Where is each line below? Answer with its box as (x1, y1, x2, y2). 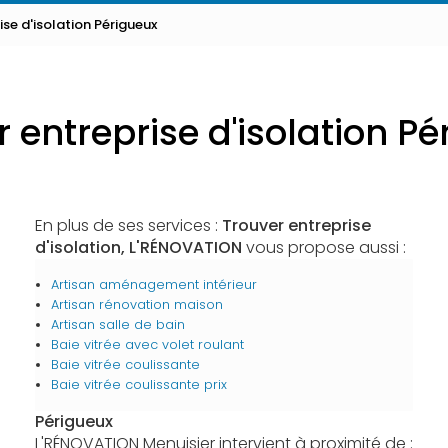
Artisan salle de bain (50, 316, 185, 333)
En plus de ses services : (34, 214, 222, 237)
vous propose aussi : (241, 236, 406, 259)
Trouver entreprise (221, 214, 371, 237)
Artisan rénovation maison (50, 296, 223, 313)
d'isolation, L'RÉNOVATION (34, 236, 242, 259)
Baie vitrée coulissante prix (50, 376, 227, 393)
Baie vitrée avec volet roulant (50, 336, 244, 353)
